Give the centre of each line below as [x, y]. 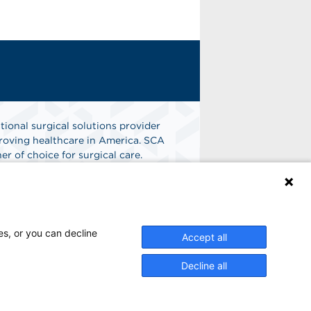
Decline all [204, 266]
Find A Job [72, 195]
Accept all [204, 237]
